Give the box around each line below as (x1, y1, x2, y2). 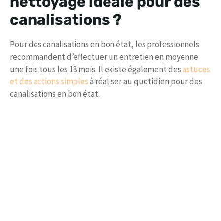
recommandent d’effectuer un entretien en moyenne (10, 51, 198, 63)
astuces (183, 64, 210, 75)
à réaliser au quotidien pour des (88, 76, 202, 87)
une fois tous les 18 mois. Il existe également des (10, 64, 183, 75)
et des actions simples (10, 76, 88, 87)
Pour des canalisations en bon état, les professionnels (10, 39, 199, 50)
